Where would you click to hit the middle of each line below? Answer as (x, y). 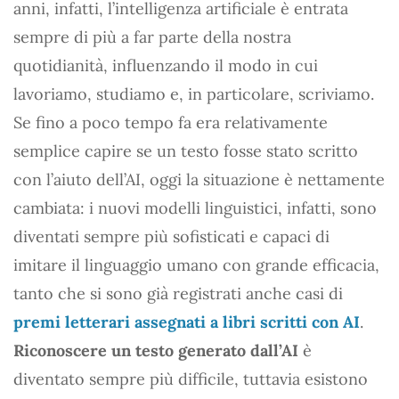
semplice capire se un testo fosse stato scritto (186, 151)
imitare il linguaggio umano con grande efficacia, (196, 265)
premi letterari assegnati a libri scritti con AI (187, 322)
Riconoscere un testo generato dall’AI (156, 350)
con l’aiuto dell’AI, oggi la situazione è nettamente (199, 179)
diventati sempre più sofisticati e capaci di (171, 236)
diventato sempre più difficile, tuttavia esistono (191, 379)
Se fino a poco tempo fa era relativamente (171, 122)
